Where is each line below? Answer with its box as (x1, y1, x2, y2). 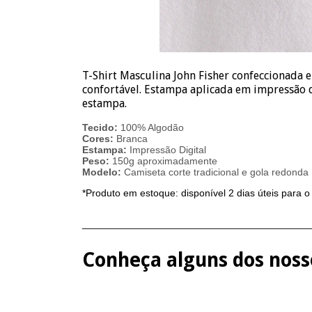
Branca (116, 133, 148, 144)
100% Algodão (118, 122, 184, 133)
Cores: (82, 133, 114, 144)
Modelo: (82, 166, 121, 178)
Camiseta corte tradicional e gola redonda (121, 166, 309, 178)
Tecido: (82, 122, 118, 133)
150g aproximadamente (109, 155, 217, 166)
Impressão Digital (127, 144, 206, 155)
